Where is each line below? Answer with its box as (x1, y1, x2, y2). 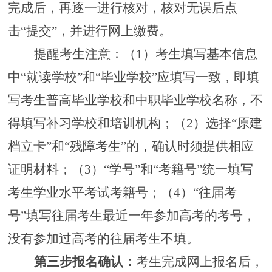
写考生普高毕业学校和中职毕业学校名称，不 (7, 93, 263, 108)
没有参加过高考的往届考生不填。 (7, 231, 199, 246)
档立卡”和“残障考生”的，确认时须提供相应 (7, 139, 254, 154)
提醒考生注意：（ (33, 47, 136, 62)
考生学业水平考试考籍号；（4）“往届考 (7, 185, 237, 200)
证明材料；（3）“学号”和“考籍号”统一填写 (7, 162, 253, 177)
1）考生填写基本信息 (135, 47, 257, 62)
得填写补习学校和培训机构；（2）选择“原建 (7, 116, 262, 131)
